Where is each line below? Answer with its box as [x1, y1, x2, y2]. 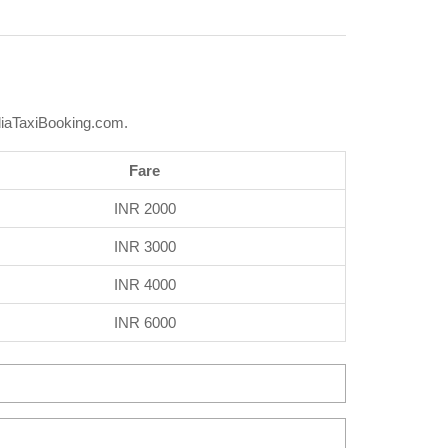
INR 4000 [113, 275, 176, 293]
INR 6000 [113, 313, 176, 331]
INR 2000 [113, 199, 176, 217]
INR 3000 [113, 237, 176, 255]
